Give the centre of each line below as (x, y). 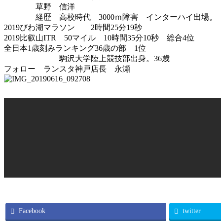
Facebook (32, 210)
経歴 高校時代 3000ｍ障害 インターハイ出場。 (110, 17)
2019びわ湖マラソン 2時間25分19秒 (73, 27)
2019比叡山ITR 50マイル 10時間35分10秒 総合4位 (99, 37)
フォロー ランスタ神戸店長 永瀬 (67, 69)
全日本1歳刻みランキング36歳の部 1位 (75, 48)
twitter (192, 210)
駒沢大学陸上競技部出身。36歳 (87, 58)
